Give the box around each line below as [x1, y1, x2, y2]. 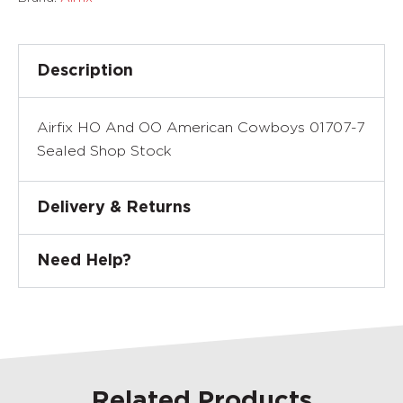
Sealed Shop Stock [37, 142, 172, 158]
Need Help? [37, 252, 131, 269]
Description [37, 62, 133, 79]
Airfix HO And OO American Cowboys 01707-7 [37, 119, 364, 135]
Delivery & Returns [37, 199, 191, 216]
